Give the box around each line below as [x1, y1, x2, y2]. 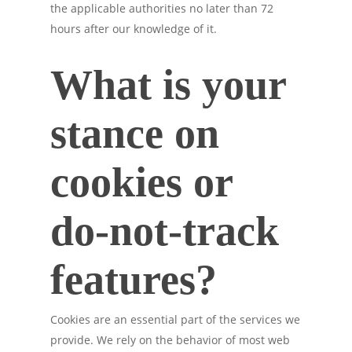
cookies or [50, 159, 233, 206]
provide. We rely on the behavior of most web [50, 332, 290, 347]
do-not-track [50, 207, 279, 255]
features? [50, 256, 217, 303]
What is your [50, 61, 286, 108]
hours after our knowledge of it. [50, 21, 217, 36]
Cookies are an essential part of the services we [50, 312, 300, 327]
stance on [50, 110, 219, 157]
